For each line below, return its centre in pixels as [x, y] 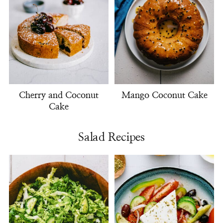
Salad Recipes [111, 137]
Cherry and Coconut [58, 95]
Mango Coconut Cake [164, 95]
